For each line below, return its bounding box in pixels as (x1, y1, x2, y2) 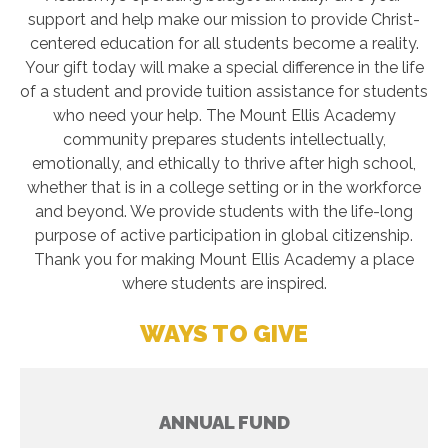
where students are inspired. (121, 274, 327, 293)
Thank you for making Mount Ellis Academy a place (34, 250, 414, 269)
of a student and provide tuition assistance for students (20, 82, 428, 101)
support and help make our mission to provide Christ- (28, 10, 420, 29)
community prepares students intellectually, (62, 130, 386, 149)
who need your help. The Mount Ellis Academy (52, 106, 396, 125)
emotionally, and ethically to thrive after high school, (32, 154, 416, 173)
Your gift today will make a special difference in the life (24, 58, 424, 77)
